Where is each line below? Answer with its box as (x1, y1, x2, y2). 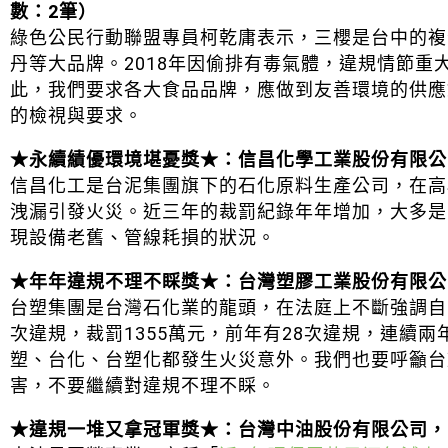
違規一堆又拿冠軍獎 (29, 418, 200, 440)
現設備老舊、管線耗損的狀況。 (10, 226, 276, 248)
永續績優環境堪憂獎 (29, 148, 200, 170)
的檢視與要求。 (10, 104, 143, 126)
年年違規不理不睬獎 (29, 270, 200, 292)
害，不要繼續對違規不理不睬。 (10, 374, 276, 396)
